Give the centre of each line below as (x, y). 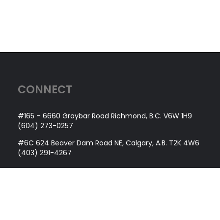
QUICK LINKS (52, 190)
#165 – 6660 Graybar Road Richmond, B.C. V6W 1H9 (105, 116)
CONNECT (45, 90)
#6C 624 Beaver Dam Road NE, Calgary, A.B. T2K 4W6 (108, 143)
